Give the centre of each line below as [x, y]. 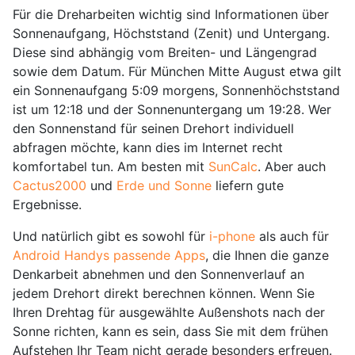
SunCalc [233, 166]
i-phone [232, 236]
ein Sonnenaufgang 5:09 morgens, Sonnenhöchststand [176, 90]
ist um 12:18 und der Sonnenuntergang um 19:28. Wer [172, 109]
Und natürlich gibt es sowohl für [111, 236]
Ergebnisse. [47, 204]
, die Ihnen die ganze [267, 255]
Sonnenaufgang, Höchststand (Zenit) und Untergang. [171, 33]
